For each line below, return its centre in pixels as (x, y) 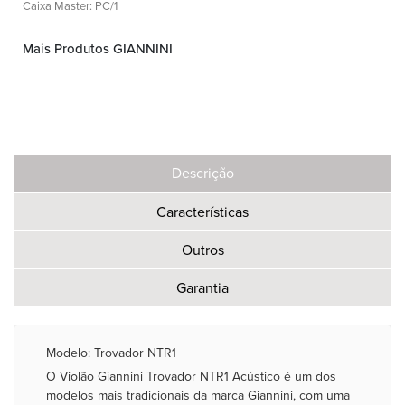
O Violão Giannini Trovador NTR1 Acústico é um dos (191, 377)
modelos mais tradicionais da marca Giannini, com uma (198, 396)
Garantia (202, 288)
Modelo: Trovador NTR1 (111, 353)
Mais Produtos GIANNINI (98, 49)
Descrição (202, 174)
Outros (202, 250)
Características (202, 212)
